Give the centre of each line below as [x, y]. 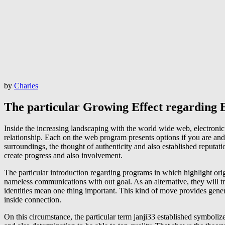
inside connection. [33, 199]
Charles [26, 86]
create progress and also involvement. [63, 155]
